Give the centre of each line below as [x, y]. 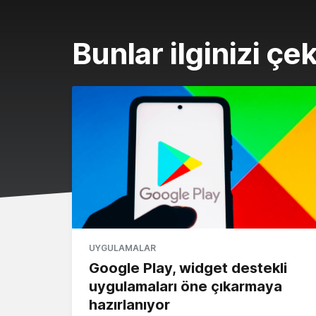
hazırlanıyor [129, 304]
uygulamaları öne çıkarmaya [186, 286]
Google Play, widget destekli [188, 268]
